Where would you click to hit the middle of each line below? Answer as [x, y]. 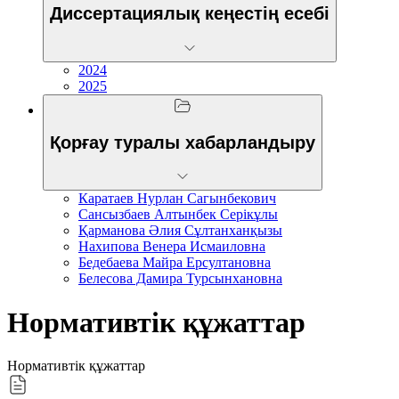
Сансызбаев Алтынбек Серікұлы [178, 215]
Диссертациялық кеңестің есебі [190, 14]
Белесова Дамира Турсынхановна [180, 279]
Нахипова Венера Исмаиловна [172, 247]
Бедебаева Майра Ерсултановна [175, 263]
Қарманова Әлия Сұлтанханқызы [180, 231]
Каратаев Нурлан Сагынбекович [177, 199]
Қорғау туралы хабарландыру [183, 142]
